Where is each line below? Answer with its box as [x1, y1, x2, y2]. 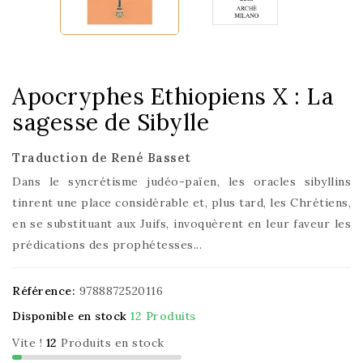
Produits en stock [61, 335, 164, 350]
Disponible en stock [12, 309, 127, 323]
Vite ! [12, 335, 42, 350]
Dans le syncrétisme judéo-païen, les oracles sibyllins [12, 174, 351, 189]
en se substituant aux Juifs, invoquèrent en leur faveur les [12, 216, 351, 231]
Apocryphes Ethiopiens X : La [12, 82, 334, 111]
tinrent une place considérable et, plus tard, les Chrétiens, [12, 195, 351, 210]
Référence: [12, 284, 75, 298]
